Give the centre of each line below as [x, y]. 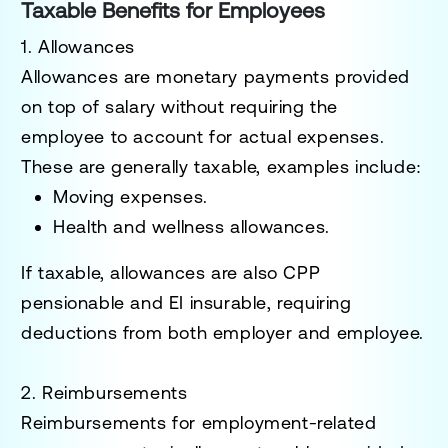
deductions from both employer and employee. [223, 332]
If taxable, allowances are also [152, 272]
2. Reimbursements [104, 392]
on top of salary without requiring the [180, 106]
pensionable [73, 302]
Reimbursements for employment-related [199, 422]
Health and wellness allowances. [191, 226]
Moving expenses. [130, 196]
